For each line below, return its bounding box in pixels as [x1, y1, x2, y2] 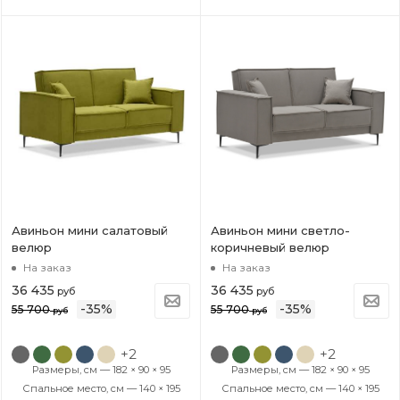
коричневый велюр [211, 240, 329, 254]
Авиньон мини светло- [211, 223, 350, 237]
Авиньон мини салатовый [12, 223, 168, 237]
